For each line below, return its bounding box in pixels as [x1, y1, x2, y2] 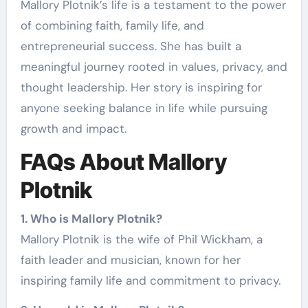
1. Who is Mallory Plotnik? [20, 211, 162, 227]
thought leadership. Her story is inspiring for [20, 79, 262, 95]
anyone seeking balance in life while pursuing [20, 100, 267, 115]
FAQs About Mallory [20, 148, 227, 175]
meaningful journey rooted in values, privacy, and [20, 58, 287, 74]
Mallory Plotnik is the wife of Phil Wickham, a [20, 232, 263, 247]
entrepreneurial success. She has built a [20, 38, 241, 54]
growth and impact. [20, 120, 126, 136]
